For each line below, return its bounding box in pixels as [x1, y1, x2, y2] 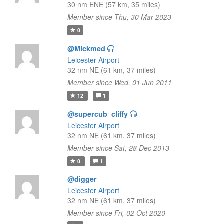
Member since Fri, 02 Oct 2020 [67, 208, 165, 218]
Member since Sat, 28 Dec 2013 [67, 143, 169, 153]
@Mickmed [67, 43, 105, 53]
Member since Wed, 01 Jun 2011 [67, 77, 172, 87]
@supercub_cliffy [67, 109, 128, 119]
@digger [67, 174, 97, 184]
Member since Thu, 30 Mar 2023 [67, 12, 171, 22]
